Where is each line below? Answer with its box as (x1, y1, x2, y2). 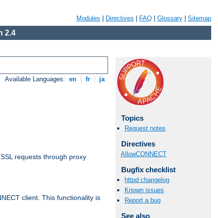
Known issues (125, 186, 164, 194)
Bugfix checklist (121, 165, 176, 174)
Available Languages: (5, 75, 68, 83)
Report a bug (125, 197, 161, 204)
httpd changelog (125, 176, 169, 183)
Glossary (157, 15, 182, 22)
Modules (76, 15, 100, 22)
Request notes (125, 125, 165, 132)
